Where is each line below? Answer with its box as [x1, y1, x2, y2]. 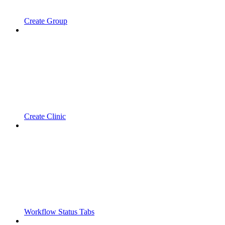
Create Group [24, 17, 67, 26]
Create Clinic [24, 112, 66, 121]
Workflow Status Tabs [24, 207, 94, 216]
